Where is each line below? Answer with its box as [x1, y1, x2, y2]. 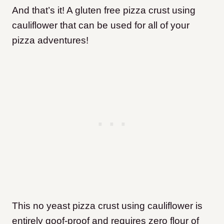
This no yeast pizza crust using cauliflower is [12, 200, 202, 211]
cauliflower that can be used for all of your [12, 19, 189, 30]
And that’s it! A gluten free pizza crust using [12, 4, 195, 15]
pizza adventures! [12, 34, 88, 45]
